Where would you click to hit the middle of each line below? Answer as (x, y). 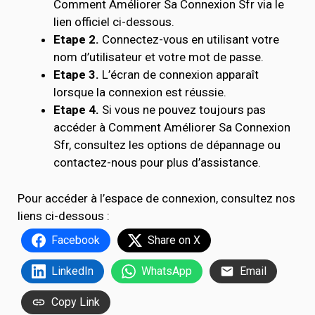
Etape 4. (76, 110)
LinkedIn (72, 271)
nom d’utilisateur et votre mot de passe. (159, 57)
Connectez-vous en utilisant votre (189, 39)
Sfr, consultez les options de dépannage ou (167, 145)
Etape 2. (76, 39)
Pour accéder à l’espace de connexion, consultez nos (156, 198)
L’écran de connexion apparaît (180, 75)
